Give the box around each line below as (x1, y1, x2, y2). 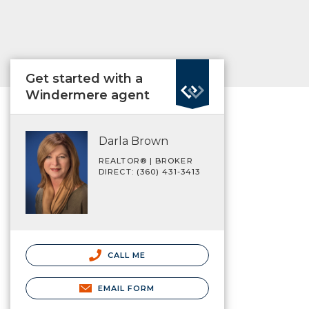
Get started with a (26, 71, 143, 86)
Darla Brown (99, 134, 168, 148)
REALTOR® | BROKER (99, 156, 193, 166)
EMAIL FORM (97, 283, 155, 293)
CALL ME (104, 250, 146, 260)
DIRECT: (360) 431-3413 (99, 167, 201, 177)
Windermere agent (26, 88, 150, 103)
